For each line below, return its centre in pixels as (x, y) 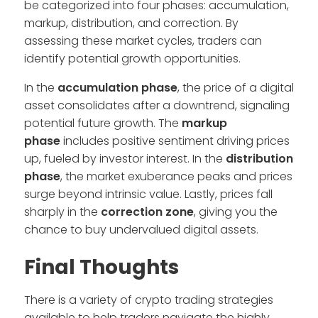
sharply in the (62, 212)
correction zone (147, 212)
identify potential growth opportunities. (132, 58)
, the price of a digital (236, 87)
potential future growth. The (103, 123)
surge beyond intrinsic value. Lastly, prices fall (148, 194)
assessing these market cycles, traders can (143, 40)
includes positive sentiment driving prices (175, 141)
